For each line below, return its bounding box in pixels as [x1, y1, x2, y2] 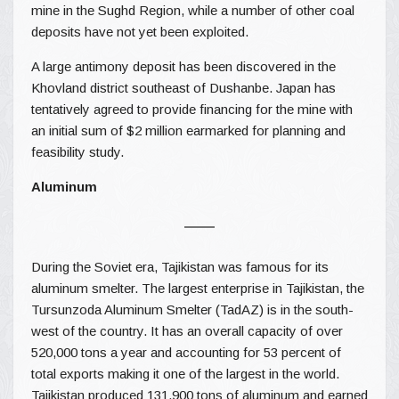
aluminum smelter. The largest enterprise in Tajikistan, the [31, 280, 364, 296]
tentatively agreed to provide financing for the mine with [31, 101, 353, 117]
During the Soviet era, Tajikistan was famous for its [31, 258, 329, 274]
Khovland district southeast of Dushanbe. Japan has [31, 79, 336, 95]
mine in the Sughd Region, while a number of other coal [31, 2, 354, 18]
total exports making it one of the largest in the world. [31, 365, 339, 381]
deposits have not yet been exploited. [31, 23, 248, 39]
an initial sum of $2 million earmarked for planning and [31, 122, 346, 138]
